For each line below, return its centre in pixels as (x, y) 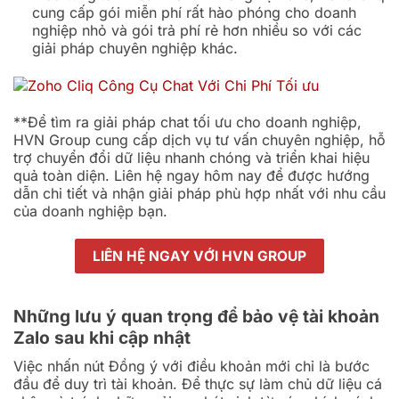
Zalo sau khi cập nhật (102, 337)
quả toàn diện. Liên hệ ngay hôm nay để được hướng (191, 175)
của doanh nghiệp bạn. (90, 211)
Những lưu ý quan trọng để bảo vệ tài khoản (196, 316)
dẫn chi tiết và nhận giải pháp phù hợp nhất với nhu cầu (199, 193)
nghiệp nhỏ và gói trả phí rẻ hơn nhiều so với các (196, 30)
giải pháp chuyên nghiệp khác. (134, 48)
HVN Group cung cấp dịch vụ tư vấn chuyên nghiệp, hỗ (199, 139)
